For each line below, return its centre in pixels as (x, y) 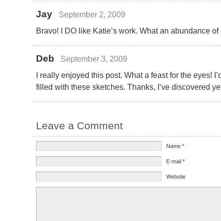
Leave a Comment (79, 125)
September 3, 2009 (94, 58)
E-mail (175, 161)
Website (176, 176)
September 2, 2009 (92, 14)
